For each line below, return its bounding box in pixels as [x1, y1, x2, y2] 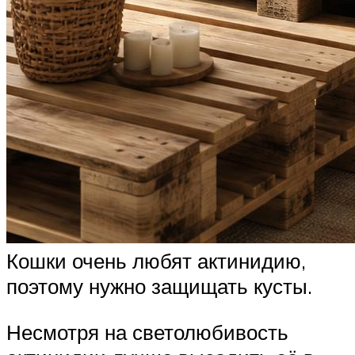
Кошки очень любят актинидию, [6, 248, 306, 274]
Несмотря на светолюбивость [6, 319, 288, 345]
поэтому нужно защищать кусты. [6, 273, 312, 300]
